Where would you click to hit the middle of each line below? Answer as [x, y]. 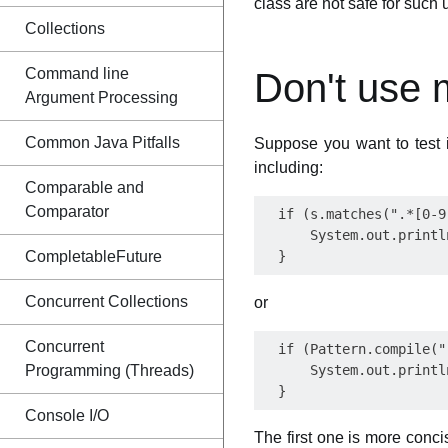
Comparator [67, 211]
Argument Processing [101, 97]
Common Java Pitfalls [102, 142]
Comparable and [84, 187]
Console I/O [67, 415]
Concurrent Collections [106, 301]
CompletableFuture [93, 256]
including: [288, 167]
